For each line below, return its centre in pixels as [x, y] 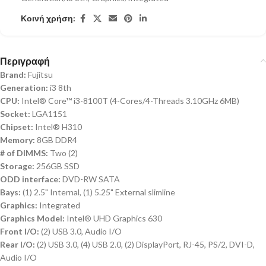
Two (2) [63, 153]
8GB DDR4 [56, 140]
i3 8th [60, 87]
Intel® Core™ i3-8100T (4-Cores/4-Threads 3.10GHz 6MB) [129, 100]
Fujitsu [39, 74]
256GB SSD [57, 166]
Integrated [59, 205]
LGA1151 [49, 113]
